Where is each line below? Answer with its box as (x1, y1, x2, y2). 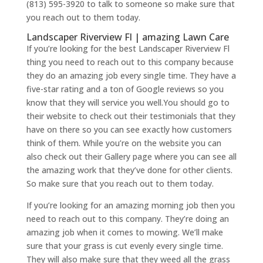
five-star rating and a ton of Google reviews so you (26, 83, 224, 95)
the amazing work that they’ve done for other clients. (26, 164, 232, 176)
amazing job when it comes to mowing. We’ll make (26, 227, 223, 238)
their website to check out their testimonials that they (26, 110, 235, 122)
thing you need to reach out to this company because (26, 56, 234, 68)
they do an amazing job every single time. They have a (26, 70, 236, 82)
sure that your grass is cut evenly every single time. (26, 240, 223, 252)
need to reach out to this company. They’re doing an (26, 213, 229, 225)
